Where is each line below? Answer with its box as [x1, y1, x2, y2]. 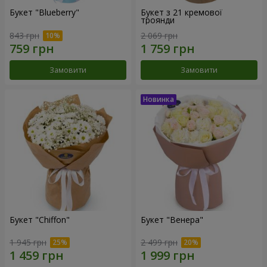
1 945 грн [10, 237, 46, 249]
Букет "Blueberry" [10, 6, 79, 18]
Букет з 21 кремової [141, 6, 222, 18]
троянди [141, 14, 175, 26]
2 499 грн [141, 237, 178, 249]
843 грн [10, 29, 39, 41]
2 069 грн [141, 29, 178, 41]
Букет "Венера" [141, 213, 203, 225]
